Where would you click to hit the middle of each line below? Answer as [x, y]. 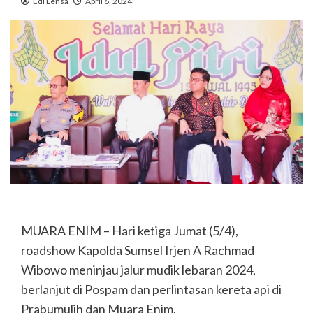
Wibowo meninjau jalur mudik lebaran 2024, [138, 269]
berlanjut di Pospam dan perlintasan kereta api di [151, 289]
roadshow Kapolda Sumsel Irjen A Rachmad [138, 250]
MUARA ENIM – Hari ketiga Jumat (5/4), [130, 230]
